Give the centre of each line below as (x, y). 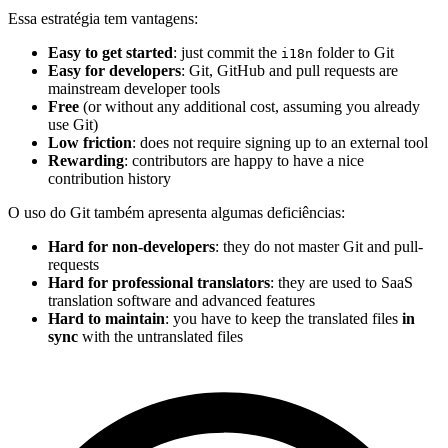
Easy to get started (110, 52)
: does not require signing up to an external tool (280, 142)
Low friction (90, 142)
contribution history (109, 178)
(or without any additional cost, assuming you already (249, 106)
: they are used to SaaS (341, 282)
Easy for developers (114, 70)
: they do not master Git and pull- (319, 246)
